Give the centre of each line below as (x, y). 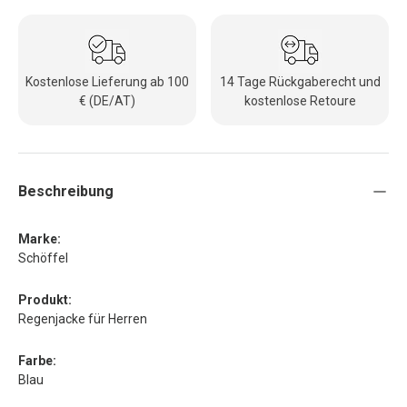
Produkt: (45, 299)
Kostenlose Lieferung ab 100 (107, 81)
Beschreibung (66, 191)
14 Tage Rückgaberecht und (300, 81)
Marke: (40, 238)
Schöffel (43, 258)
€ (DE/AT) (107, 100)
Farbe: (37, 360)
